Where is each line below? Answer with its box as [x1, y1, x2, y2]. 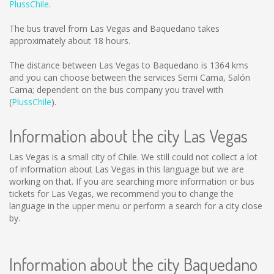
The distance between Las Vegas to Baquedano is [9, 59, 210, 71]
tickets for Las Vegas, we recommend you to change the [9, 188, 234, 199]
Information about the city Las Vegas [9, 125, 248, 147]
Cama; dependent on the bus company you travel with [9, 84, 223, 95]
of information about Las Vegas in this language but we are [9, 163, 244, 175]
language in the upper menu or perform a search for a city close [9, 200, 262, 212]
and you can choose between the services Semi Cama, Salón [9, 72, 250, 83]
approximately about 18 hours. [9, 35, 130, 46]
